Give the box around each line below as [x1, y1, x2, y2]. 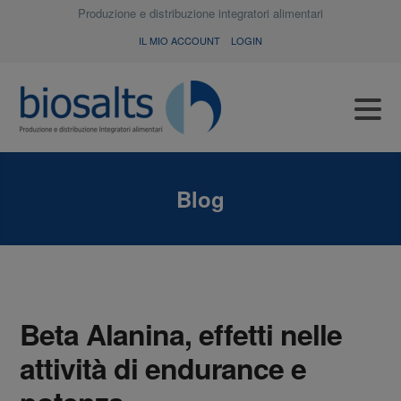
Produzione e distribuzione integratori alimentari [78, 4, 323, 21]
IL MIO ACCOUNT [139, 33, 220, 47]
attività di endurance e [20, 347, 307, 388]
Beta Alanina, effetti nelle [20, 313, 343, 354]
